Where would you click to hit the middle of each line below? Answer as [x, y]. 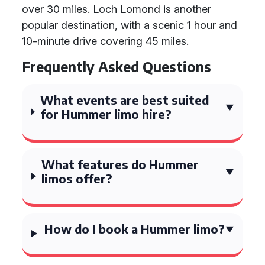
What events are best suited [125, 100]
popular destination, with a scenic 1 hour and [130, 25]
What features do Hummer [120, 164]
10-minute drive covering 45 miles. [105, 41]
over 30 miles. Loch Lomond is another [117, 9]
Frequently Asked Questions [117, 67]
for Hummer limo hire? [106, 114]
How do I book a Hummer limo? [134, 229]
